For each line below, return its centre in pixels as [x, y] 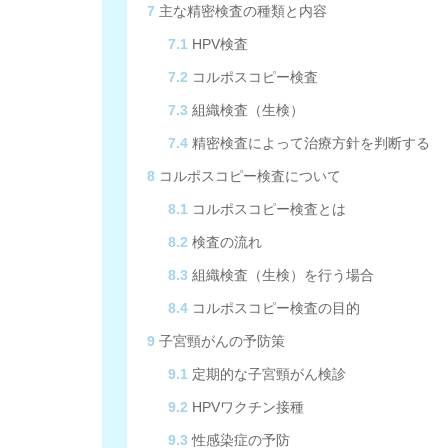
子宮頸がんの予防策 [220, 341]
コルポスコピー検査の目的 [274, 308]
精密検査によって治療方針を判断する [309, 143]
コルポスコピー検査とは [267, 209]
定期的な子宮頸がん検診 [267, 374]
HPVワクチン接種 [246, 407]
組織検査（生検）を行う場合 [281, 275]
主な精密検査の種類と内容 [241, 11]
